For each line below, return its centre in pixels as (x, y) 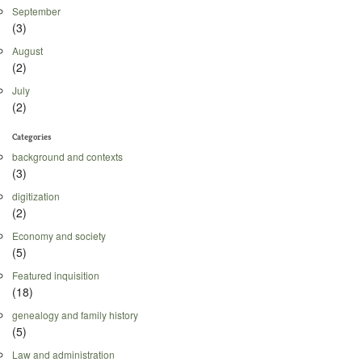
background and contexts (67, 156)
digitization (36, 196)
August (27, 51)
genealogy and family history (75, 315)
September (36, 11)
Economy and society (59, 236)
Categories (32, 137)
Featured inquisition (56, 276)
